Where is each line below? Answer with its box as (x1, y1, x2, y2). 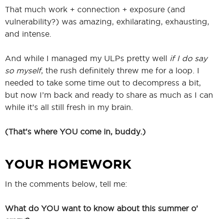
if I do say (170, 54, 207, 63)
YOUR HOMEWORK (5, 157, 131, 172)
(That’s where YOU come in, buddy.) (5, 127, 146, 136)
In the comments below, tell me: (5, 179, 127, 189)
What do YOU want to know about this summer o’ (5, 204, 198, 213)
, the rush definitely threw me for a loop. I (41, 66, 199, 75)
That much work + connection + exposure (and (5, 5, 185, 14)
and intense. (5, 29, 51, 39)
